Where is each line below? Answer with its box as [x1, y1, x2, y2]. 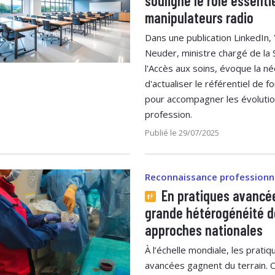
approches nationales [145, 220, 263, 239]
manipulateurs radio [145, 8, 254, 26]
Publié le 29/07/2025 [145, 126, 219, 138]
